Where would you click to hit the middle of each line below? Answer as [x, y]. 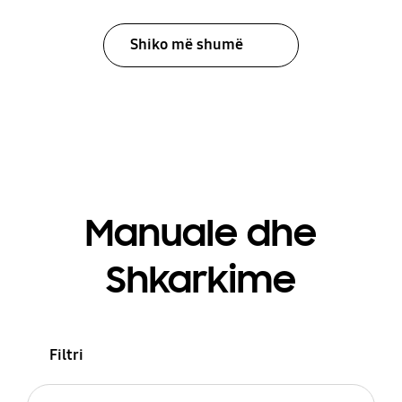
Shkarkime [201, 280]
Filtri [66, 354]
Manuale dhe [201, 234]
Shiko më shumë [186, 45]
